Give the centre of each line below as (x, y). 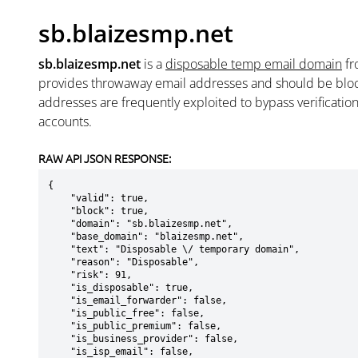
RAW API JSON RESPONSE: (105, 158)
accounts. (65, 121)
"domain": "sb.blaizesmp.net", (59, 224)
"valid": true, (59, 198)
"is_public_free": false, (59, 313)
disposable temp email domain (254, 64)
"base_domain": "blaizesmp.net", (59, 237)
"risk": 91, (59, 275)
